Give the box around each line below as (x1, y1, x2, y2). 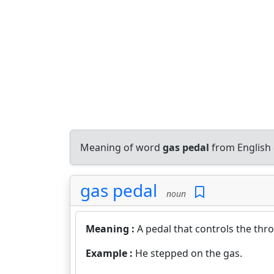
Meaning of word (80, 141, 163, 154)
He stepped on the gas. (135, 246, 242, 260)
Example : (86, 246, 135, 260)
